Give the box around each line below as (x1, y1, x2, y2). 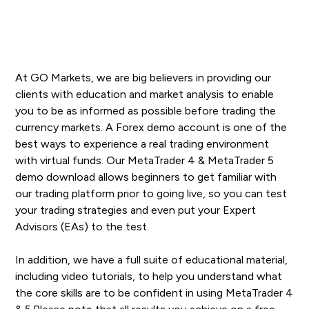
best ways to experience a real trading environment (15, 137, 270, 150)
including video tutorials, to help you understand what (15, 270, 283, 283)
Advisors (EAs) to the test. (15, 220, 150, 233)
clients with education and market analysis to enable (15, 88, 275, 101)
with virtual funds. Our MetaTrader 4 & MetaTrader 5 (15, 154, 275, 167)
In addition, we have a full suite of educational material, (15, 253, 288, 266)
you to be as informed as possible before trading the (15, 104, 277, 117)
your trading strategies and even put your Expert (15, 203, 257, 217)
